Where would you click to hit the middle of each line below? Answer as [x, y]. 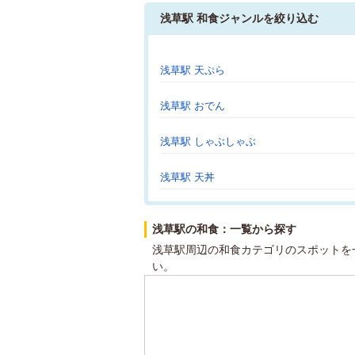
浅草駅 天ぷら [193, 70]
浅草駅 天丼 [187, 177]
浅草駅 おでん [193, 106]
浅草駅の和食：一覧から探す [224, 229]
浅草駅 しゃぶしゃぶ [208, 141]
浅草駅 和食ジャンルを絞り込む [239, 18]
